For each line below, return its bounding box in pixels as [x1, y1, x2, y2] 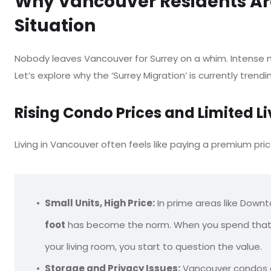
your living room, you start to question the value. [45, 240, 262, 253]
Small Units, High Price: [45, 197, 155, 209]
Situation [15, 14, 96, 38]
